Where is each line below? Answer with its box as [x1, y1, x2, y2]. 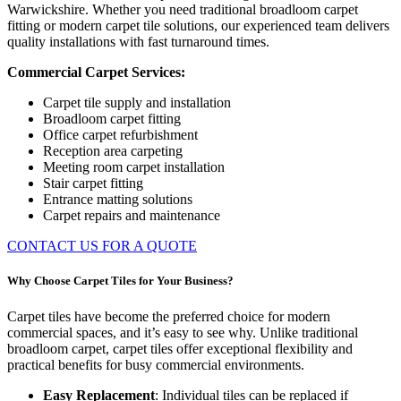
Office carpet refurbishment [43, 127, 198, 143]
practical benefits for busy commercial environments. [7, 356, 304, 372]
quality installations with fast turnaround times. [7, 34, 269, 50]
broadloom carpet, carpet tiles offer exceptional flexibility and [7, 340, 353, 356]
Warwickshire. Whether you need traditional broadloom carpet [7, 2, 358, 18]
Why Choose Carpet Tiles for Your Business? [7, 274, 234, 288]
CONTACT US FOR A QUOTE [7, 238, 197, 254]
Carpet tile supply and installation [43, 95, 231, 111]
